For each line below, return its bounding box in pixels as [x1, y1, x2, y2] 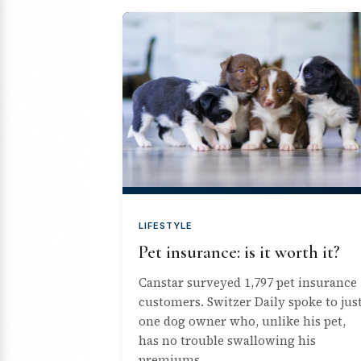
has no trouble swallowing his [139, 331, 316, 349]
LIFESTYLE [139, 219, 193, 231]
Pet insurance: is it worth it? [139, 241, 340, 263]
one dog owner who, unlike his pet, [139, 312, 346, 330]
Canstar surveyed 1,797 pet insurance [139, 273, 357, 291]
